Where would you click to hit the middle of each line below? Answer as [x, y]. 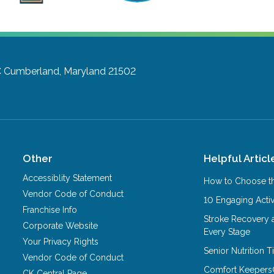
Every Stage [227, 231]
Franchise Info [50, 209]
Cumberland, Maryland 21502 [70, 71]
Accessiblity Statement [68, 178]
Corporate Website [61, 225]
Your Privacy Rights [61, 241]
